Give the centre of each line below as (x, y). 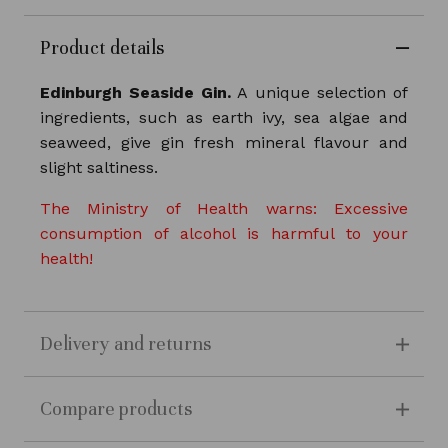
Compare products (115, 409)
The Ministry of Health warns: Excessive (223, 209)
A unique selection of (319, 93)
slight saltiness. (101, 168)
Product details (101, 48)
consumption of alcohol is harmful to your (223, 234)
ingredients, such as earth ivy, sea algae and (223, 118)
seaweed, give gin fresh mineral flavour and (223, 143)
